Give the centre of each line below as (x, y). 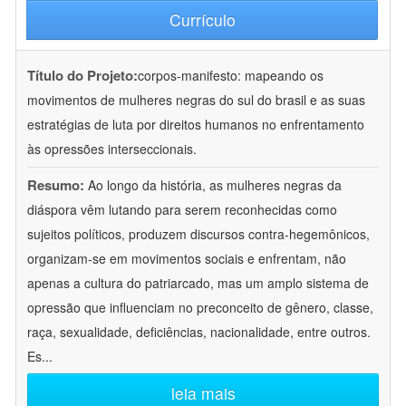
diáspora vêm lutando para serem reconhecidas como (182, 210)
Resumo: (56, 185)
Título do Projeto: (82, 76)
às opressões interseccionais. (112, 149)
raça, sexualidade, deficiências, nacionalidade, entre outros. (199, 332)
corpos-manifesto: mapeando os (231, 76)
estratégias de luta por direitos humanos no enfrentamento (196, 125)
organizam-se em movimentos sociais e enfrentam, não (187, 259)
